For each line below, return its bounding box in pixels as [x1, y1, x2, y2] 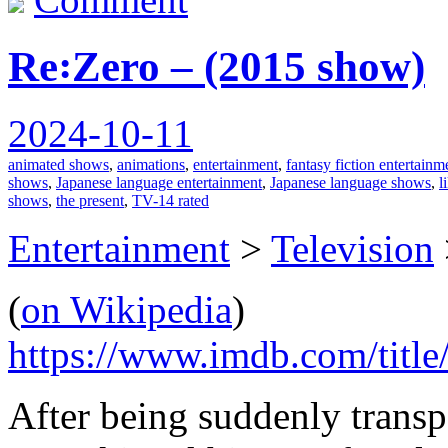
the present [56, 192, 124, 210]
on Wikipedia [21, 288, 232, 332]
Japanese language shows [270, 174, 431, 192]
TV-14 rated [132, 192, 209, 210]
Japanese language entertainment [56, 174, 262, 192]
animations [117, 156, 185, 174]
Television [271, 227, 434, 271]
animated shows [8, 156, 109, 174]
